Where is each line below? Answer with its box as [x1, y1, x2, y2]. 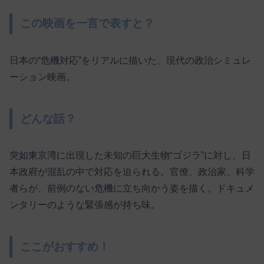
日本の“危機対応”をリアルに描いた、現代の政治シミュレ [9, 55, 251, 66]
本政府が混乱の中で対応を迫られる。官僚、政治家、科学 [9, 167, 255, 177]
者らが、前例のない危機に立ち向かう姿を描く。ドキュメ [9, 183, 255, 194]
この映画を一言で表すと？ [20, 17, 155, 30]
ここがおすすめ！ [20, 240, 110, 253]
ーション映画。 [9, 72, 75, 82]
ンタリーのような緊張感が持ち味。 [9, 200, 160, 210]
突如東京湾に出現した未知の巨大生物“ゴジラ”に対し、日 [9, 150, 251, 161]
